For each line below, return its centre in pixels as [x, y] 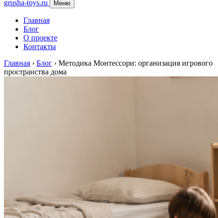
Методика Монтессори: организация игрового [136, 63]
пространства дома [35, 72]
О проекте [40, 38]
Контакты [40, 46]
